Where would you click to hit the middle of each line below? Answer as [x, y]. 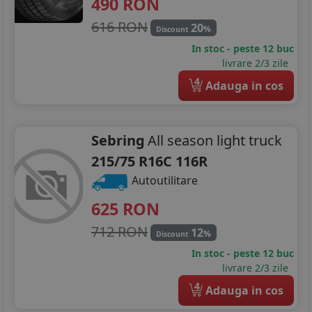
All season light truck [215, 140]
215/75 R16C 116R [149, 161]
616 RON [119, 26]
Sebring [118, 140]
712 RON [119, 231]
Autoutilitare [163, 180]
